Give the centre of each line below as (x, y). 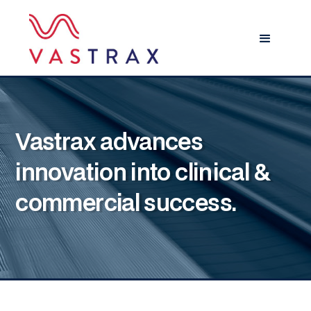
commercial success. (126, 202)
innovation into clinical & (143, 171)
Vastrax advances (109, 141)
